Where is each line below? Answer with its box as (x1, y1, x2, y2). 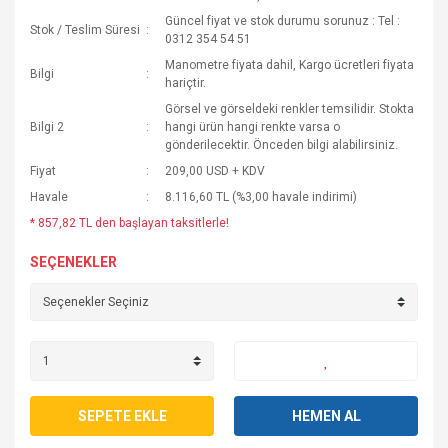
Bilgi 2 (30, 120, 64, 134)
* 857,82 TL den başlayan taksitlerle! (30, 216, 229, 230)
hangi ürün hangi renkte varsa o (165, 120, 341, 134)
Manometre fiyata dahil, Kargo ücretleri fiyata (165, 58, 415, 72)
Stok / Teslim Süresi (30, 23, 140, 37)
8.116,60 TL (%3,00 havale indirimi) (165, 190, 358, 204)
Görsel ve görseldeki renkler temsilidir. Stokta (165, 102, 415, 116)
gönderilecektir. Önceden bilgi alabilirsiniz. (165, 138, 399, 152)
